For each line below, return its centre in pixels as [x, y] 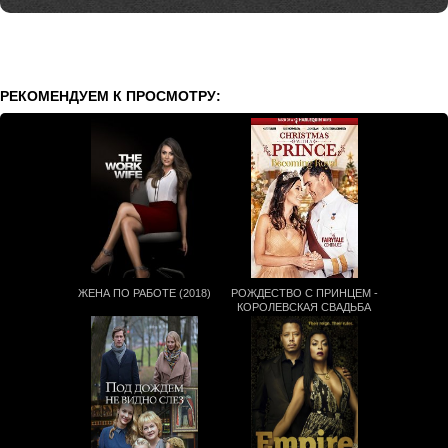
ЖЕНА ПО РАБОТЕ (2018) [144, 293]
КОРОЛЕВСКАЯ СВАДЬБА [304, 307]
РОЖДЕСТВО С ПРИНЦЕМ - [304, 293]
